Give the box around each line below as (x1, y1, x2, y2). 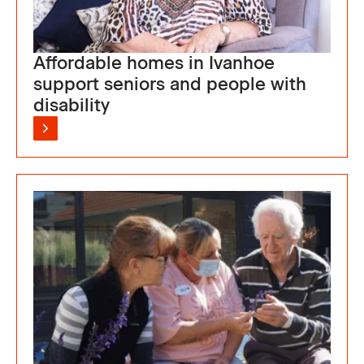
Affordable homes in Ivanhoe (33, 51, 275, 74)
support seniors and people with (33, 72, 306, 95)
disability (33, 93, 110, 116)
